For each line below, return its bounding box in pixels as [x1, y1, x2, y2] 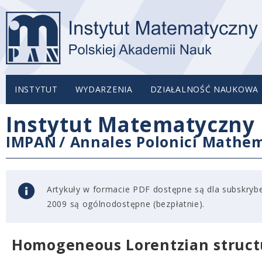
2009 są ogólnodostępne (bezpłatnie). [47, 198, 205, 209]
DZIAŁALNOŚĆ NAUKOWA [150, 84, 258, 95]
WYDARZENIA [75, 84, 133, 95]
